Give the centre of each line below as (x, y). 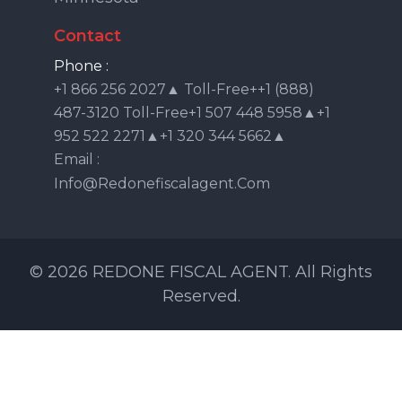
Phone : (81, 66)
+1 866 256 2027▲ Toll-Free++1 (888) (184, 89)
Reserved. (201, 296)
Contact (87, 35)
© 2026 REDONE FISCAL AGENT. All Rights (201, 271)
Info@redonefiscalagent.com (162, 183)
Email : (77, 159)
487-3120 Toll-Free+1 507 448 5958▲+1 (192, 112)
